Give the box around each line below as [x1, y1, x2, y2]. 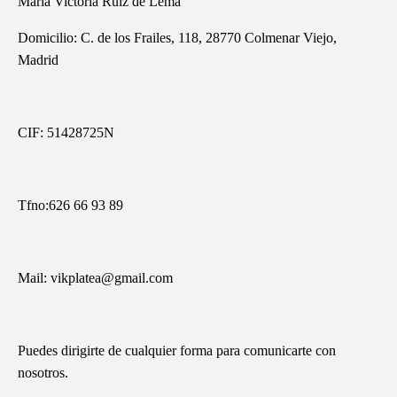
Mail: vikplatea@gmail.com [18, 270, 173, 286]
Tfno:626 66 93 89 [18, 198, 123, 214]
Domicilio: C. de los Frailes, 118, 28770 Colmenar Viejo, [18, 30, 337, 46]
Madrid [18, 52, 58, 68]
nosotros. [18, 365, 68, 381]
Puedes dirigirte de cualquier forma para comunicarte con [18, 343, 336, 359]
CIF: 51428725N [18, 125, 114, 141]
